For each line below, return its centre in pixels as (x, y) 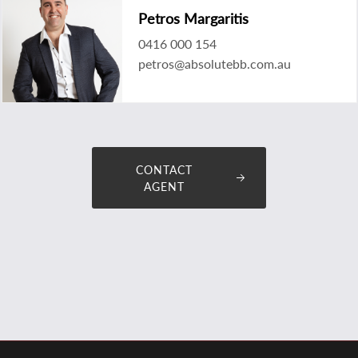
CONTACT (164, 169)
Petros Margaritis (193, 18)
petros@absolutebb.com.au (214, 63)
